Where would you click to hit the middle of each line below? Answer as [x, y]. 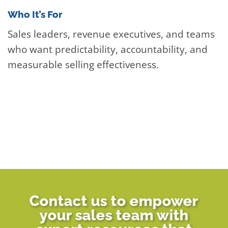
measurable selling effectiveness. [83, 65]
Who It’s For [35, 14]
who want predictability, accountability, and [108, 49]
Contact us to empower [114, 201]
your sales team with [114, 215]
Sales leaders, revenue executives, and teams [111, 34]
